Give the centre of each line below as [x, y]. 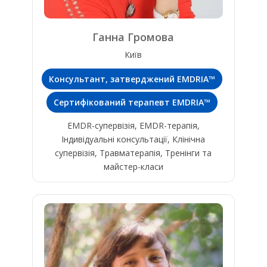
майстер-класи [133, 167]
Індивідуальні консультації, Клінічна [133, 139]
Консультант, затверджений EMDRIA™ [132, 79]
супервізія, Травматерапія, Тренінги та [133, 153]
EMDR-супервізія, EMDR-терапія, [133, 126]
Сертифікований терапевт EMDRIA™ [132, 103]
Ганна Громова [133, 37]
